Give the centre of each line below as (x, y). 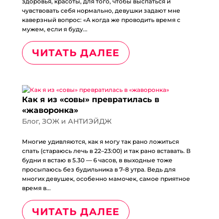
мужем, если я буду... (55, 29)
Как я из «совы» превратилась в (90, 99)
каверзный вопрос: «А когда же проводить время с (101, 20)
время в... (36, 188)
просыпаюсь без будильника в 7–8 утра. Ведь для (99, 169)
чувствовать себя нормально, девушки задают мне (101, 11)
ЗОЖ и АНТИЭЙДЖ (77, 121)
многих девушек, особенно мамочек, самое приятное (106, 179)
